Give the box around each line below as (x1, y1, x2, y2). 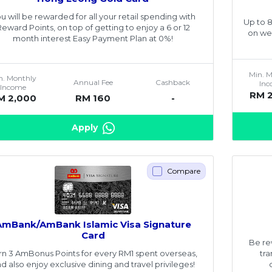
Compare (167, 166, 201, 176)
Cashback (155, 78, 191, 87)
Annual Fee (73, 78, 113, 87)
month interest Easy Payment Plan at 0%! (13, 33, 174, 43)
